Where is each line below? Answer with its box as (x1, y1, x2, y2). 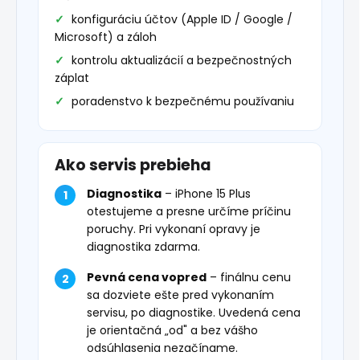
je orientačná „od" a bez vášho (87, 322, 258, 339)
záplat (55, 70, 89, 87)
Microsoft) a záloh (55, 29, 157, 46)
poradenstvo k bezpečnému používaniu (72, 93, 294, 110)
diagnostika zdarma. (87, 239, 200, 256)
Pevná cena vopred (87, 269, 207, 286)
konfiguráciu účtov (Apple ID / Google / (72, 11, 292, 28)
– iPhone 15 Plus (162, 186, 251, 202)
